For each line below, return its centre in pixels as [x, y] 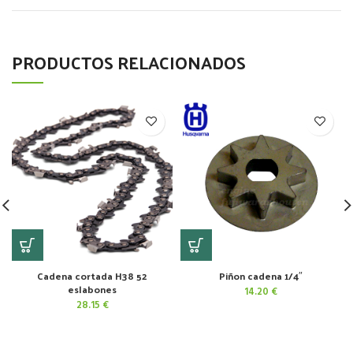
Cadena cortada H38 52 [92, 275]
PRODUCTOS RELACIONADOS [129, 62]
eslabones [92, 288]
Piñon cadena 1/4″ [261, 275]
